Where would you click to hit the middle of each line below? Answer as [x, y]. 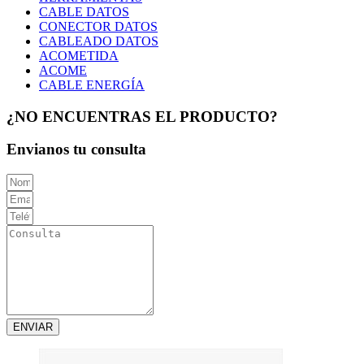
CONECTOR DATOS [98, 26]
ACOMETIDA [79, 56]
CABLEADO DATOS [99, 41]
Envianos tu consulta [76, 149]
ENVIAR [33, 327]
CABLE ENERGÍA [92, 85]
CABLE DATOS [84, 12]
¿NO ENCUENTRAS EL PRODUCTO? [142, 116]
